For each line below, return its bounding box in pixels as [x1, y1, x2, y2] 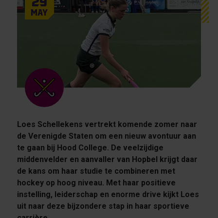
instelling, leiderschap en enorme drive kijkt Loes [17, 190, 199, 200]
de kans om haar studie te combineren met [17, 166, 175, 176]
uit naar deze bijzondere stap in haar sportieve [17, 201, 189, 211]
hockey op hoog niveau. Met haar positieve [17, 178, 176, 188]
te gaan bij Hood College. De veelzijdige [17, 143, 163, 153]
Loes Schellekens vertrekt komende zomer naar [17, 120, 197, 129]
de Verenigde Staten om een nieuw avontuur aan [17, 131, 196, 141]
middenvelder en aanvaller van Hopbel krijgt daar [17, 155, 198, 164]
